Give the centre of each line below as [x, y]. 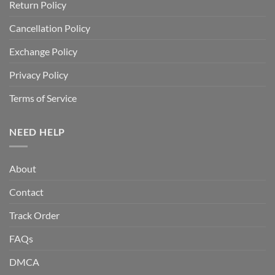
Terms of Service [43, 98]
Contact [26, 192]
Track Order [34, 215]
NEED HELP [37, 131]
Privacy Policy [39, 74]
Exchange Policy [43, 51]
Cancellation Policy [50, 28]
